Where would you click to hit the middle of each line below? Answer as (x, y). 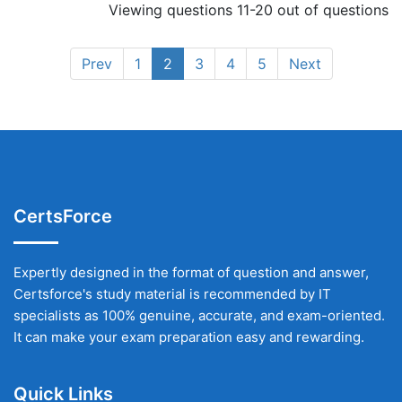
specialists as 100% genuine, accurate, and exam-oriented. (199, 315)
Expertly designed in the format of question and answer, (191, 272)
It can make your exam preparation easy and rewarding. (189, 337)
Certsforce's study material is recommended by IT (172, 294)
